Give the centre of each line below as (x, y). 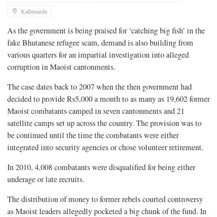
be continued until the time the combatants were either (93, 135)
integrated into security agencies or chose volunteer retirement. (105, 147)
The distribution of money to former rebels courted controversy (105, 199)
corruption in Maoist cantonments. (61, 67)
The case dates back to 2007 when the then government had (100, 87)
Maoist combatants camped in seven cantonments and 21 (96, 111)
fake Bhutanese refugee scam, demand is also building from (100, 43)
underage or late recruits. (46, 179)
